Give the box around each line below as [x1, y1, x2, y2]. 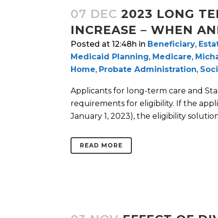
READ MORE [80, 142, 123, 149]
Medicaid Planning [71, 52, 149, 62]
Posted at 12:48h [71, 39, 137, 49]
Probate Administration [99, 65, 197, 74]
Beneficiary [147, 39, 195, 49]
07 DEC [71, 7, 117, 21]
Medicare [152, 52, 192, 62]
